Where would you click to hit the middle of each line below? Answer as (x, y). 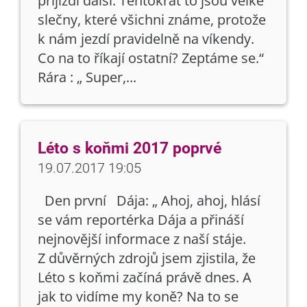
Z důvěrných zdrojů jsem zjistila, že (147, 258)
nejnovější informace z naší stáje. (142, 239)
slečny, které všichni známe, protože (152, 20)
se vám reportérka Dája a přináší (141, 220)
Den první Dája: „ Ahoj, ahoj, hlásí (149, 200)
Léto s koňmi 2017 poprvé (130, 148)
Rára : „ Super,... (87, 77)
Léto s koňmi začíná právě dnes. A (145, 277)
